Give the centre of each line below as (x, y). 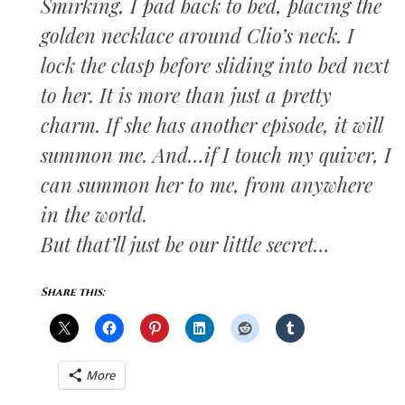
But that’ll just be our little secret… (185, 244)
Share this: (73, 292)
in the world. (94, 214)
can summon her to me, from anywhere (207, 184)
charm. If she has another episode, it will (212, 125)
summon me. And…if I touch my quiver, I (216, 155)
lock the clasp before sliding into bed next (215, 65)
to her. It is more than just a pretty (186, 95)
